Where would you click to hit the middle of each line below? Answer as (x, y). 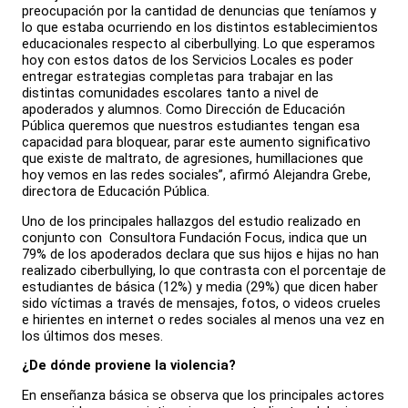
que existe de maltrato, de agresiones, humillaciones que (193, 158)
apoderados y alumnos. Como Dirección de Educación (184, 109)
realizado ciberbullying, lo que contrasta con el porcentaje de (204, 270)
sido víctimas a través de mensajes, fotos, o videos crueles (201, 303)
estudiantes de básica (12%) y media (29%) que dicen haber (200, 286)
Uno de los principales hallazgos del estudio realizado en (191, 221)
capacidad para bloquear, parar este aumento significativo (196, 142)
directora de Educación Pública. (116, 191)
